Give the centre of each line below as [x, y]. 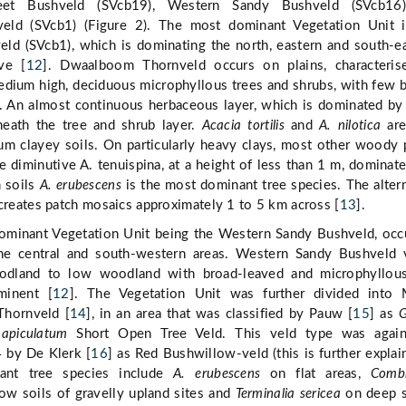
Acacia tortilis [243, 126]
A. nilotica [350, 126]
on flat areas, [315, 374]
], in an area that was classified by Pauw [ [220, 314]
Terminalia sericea [288, 394]
